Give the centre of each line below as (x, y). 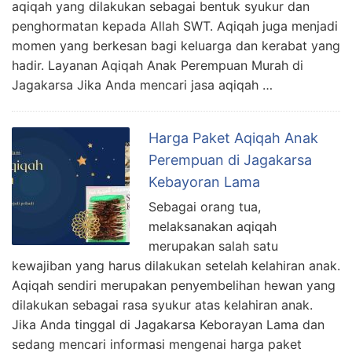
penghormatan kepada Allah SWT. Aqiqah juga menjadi (175, 26)
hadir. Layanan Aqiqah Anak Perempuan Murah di (158, 66)
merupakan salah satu (213, 246)
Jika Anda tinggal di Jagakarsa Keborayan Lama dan (168, 325)
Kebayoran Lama (204, 182)
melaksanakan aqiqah (213, 227)
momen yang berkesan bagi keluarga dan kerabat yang (176, 46)
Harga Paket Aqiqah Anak (233, 138)
